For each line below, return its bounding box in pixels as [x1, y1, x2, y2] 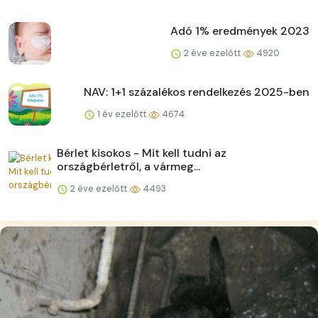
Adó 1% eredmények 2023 [170, 23, 309, 39]
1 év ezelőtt [95, 108, 148, 121]
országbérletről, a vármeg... [57, 159, 200, 175]
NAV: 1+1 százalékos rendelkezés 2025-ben [84, 84, 309, 100]
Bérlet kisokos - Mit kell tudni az [57, 146, 226, 161]
